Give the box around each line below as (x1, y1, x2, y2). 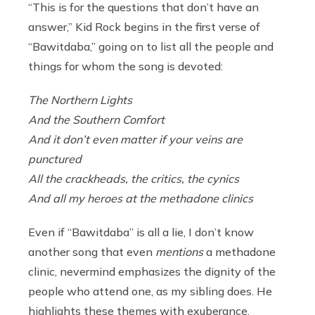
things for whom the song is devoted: (28, 58, 223, 73)
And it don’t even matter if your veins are (28, 131, 243, 146)
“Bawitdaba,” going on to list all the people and (28, 39, 274, 53)
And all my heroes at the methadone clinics (28, 191, 253, 205)
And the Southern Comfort (28, 112, 165, 127)
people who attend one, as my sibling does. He (28, 283, 272, 298)
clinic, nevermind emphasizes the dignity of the (28, 264, 276, 278)
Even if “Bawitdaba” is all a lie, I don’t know (28, 224, 254, 239)
